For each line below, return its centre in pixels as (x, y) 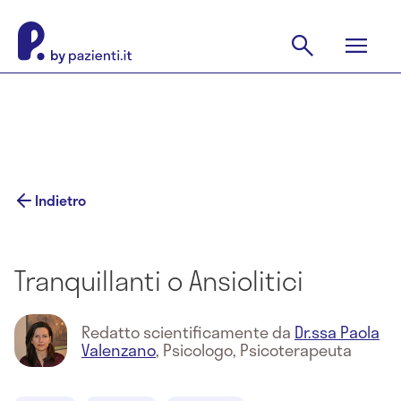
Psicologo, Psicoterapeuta (257, 350)
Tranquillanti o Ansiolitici (159, 280)
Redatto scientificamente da (188, 332)
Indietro (60, 200)
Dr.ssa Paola (337, 332)
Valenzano (119, 350)
